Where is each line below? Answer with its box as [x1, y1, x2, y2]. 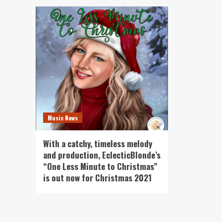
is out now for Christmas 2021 [43, 171, 152, 184]
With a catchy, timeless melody [43, 137, 152, 150]
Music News [48, 113, 78, 122]
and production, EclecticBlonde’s [43, 149, 161, 161]
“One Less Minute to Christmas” [43, 160, 158, 172]
